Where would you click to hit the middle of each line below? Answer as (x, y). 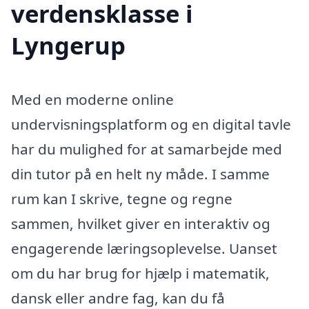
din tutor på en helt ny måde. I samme (140, 173)
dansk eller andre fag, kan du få (118, 298)
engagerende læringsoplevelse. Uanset (144, 248)
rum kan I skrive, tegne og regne (122, 198)
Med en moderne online (92, 99)
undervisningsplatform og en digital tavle (151, 124)
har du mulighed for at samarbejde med (147, 149)
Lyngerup (68, 45)
